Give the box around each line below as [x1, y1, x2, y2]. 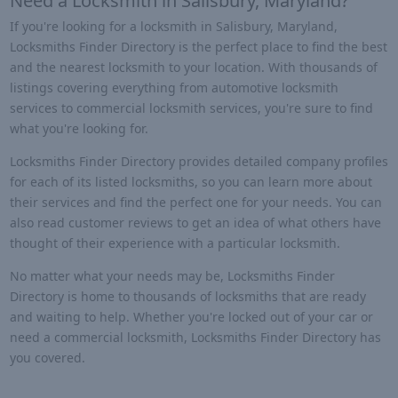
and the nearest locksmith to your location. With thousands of [9, 58, 378, 76]
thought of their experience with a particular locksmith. [9, 234, 340, 251]
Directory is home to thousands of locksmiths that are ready [9, 288, 366, 306]
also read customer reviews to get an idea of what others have [9, 213, 381, 231]
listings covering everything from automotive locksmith [9, 78, 338, 96]
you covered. [9, 349, 85, 367]
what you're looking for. [9, 119, 148, 137]
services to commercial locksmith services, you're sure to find [9, 99, 373, 116]
